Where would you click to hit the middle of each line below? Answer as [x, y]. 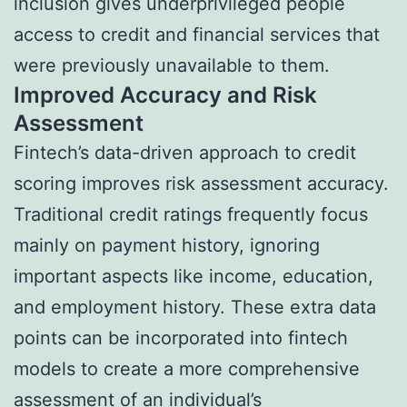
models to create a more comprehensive [187, 368]
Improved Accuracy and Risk [165, 94]
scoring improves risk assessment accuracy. [201, 183]
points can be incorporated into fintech [181, 338]
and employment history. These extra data [195, 307]
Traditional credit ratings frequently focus [191, 214]
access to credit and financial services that [197, 34]
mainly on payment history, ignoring [167, 245]
